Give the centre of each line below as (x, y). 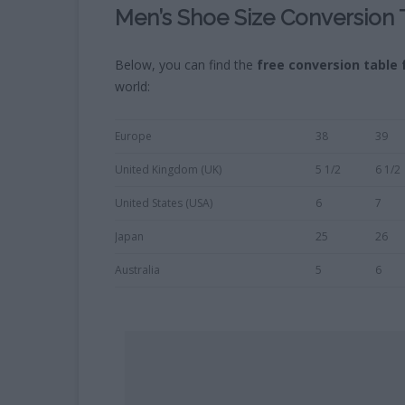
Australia (137, 269)
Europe (133, 136)
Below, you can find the (186, 64)
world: (132, 86)
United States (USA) (164, 202)
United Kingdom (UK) (168, 169)
